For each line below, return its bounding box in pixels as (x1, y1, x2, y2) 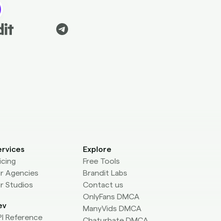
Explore (83, 146, 111, 153)
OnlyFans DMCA (83, 193, 140, 201)
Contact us (83, 181, 123, 189)
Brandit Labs (83, 169, 127, 177)
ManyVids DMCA (83, 205, 142, 213)
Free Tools (83, 157, 120, 165)
